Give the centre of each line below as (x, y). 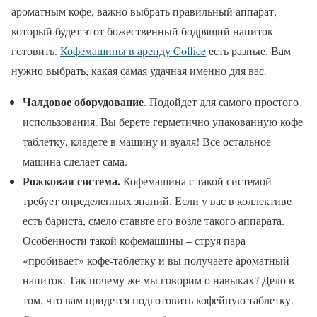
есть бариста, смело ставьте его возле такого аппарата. (154, 220)
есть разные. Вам (248, 50)
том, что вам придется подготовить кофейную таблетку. (158, 299)
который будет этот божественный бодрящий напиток (142, 30)
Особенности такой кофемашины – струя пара (134, 240)
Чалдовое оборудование (83, 101)
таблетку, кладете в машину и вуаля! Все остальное (147, 141)
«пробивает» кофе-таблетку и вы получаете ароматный (156, 260)
